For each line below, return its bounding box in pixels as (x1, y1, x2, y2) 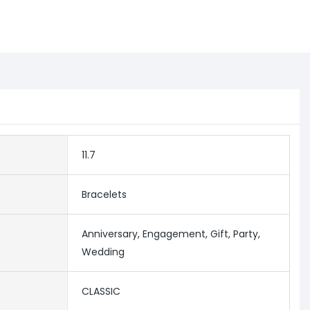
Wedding (81, 245, 125, 259)
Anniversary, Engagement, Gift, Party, (81, 227, 260, 241)
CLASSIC (81, 284, 120, 299)
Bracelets (81, 188, 127, 202)
